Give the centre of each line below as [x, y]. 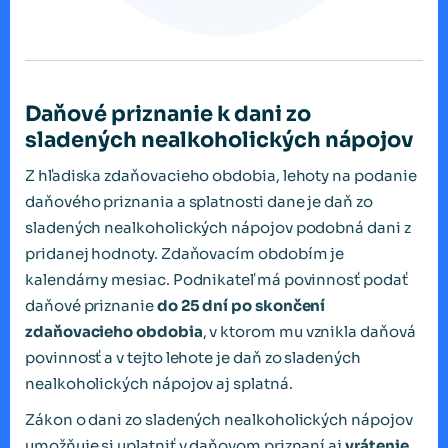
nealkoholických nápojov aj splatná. [159, 383]
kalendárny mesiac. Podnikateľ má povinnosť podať [216, 279]
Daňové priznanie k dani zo [168, 113]
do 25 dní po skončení [241, 305]
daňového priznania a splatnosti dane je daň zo [199, 201]
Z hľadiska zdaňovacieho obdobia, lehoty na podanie [221, 175]
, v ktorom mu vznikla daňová [309, 331]
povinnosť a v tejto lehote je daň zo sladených [193, 357]
